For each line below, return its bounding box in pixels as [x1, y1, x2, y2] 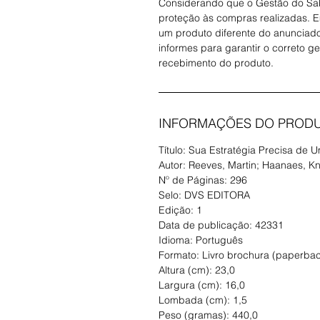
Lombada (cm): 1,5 [159, 294, 247, 307]
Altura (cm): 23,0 [159, 264, 235, 277]
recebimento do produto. [159, 56, 274, 70]
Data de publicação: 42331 [159, 219, 284, 232]
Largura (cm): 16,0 [159, 279, 245, 292]
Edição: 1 [159, 204, 202, 217]
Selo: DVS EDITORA [159, 189, 250, 202]
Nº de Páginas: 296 [159, 174, 247, 187]
